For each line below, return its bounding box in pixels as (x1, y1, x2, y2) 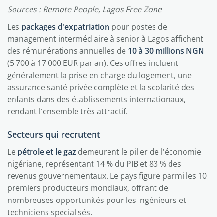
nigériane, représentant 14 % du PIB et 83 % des (7, 158, 181, 169)
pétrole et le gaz (17, 146, 76, 157)
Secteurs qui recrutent (7, 128, 100, 140)
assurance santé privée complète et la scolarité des (7, 82, 194, 93)
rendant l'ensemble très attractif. (7, 106, 128, 117)
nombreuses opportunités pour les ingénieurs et (7, 195, 186, 205)
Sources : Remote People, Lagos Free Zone (7, 4, 162, 15)
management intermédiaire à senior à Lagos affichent (7, 33, 203, 44)
